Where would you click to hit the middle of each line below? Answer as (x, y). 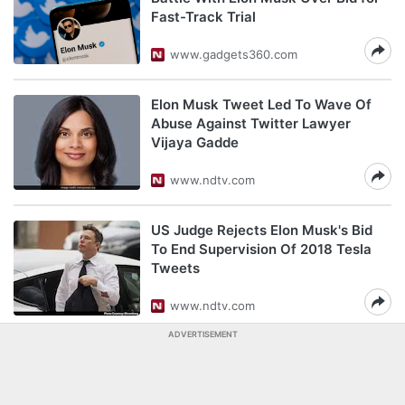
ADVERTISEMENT (202, 334)
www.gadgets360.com (234, 54)
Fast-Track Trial (203, 17)
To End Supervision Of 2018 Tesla (261, 249)
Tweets (175, 268)
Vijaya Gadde (195, 142)
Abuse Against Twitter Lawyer (251, 123)
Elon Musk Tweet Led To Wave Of (261, 104)
